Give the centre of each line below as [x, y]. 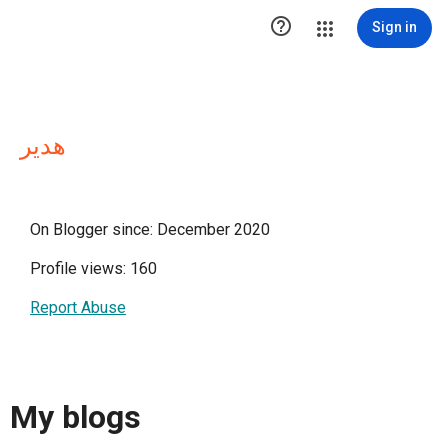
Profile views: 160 [93, 268]
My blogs [75, 417]
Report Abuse [78, 307]
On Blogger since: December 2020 [150, 229]
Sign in [394, 27]
